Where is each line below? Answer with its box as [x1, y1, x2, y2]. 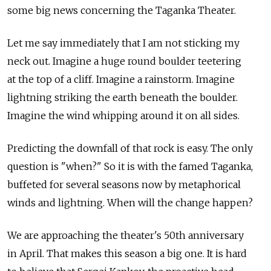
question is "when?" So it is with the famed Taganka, [7, 160, 253, 172]
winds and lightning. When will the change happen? [7, 196, 253, 209]
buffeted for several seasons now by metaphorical [7, 178, 241, 191]
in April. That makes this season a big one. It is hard [7, 247, 247, 260]
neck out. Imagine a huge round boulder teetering [7, 54, 241, 67]
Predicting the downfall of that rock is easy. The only [7, 142, 253, 154]
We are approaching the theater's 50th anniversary [7, 229, 244, 241]
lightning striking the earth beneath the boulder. [7, 91, 238, 103]
